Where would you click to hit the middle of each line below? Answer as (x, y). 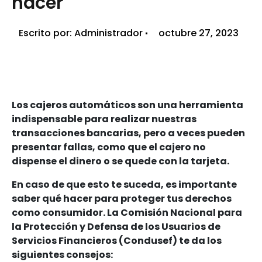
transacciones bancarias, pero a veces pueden (128, 133)
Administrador (107, 33)
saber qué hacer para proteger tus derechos (122, 198)
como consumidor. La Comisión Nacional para (127, 212)
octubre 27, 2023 (199, 33)
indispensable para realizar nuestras (104, 119)
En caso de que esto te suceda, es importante (124, 184)
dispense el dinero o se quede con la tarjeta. (120, 161)
